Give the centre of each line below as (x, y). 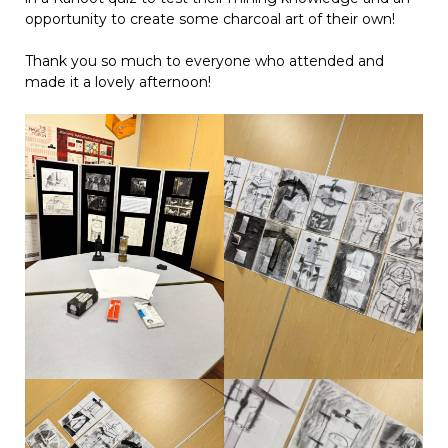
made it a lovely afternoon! (118, 82)
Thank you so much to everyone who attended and (204, 61)
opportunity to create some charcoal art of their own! (210, 19)
